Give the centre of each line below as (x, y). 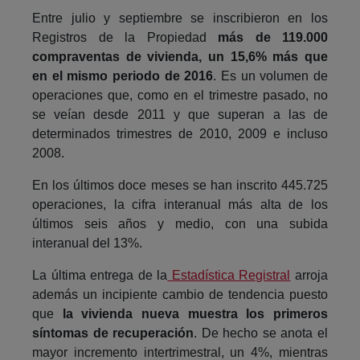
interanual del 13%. (87, 243)
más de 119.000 (273, 37)
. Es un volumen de (271, 76)
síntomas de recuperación (113, 333)
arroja (309, 275)
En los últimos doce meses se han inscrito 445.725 (180, 185)
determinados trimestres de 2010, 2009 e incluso (180, 133)
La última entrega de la (100, 275)
